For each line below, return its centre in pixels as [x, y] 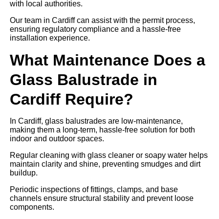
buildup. [24, 173]
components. [32, 207]
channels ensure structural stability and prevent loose [102, 198]
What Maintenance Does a [108, 60]
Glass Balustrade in [84, 80]
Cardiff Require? [72, 99]
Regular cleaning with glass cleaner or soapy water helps [109, 155]
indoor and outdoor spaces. [57, 139]
